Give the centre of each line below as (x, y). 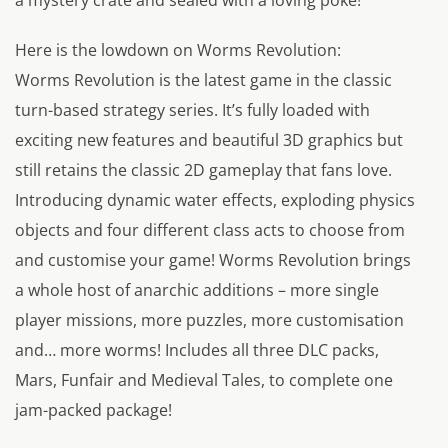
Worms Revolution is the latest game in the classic (203, 80)
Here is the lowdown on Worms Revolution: (178, 50)
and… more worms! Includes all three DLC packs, (197, 350)
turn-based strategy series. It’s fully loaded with (192, 110)
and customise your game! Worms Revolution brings (213, 260)
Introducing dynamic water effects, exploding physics (215, 200)
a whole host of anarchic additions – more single (197, 290)
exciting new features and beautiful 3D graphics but (209, 140)
